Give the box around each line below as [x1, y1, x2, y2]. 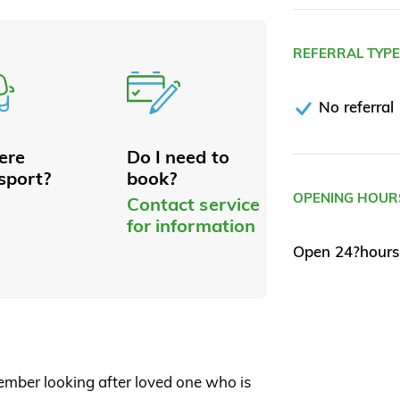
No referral [319, 97, 394, 117]
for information [126, 214, 256, 237]
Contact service [126, 193, 261, 216]
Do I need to [126, 146, 229, 169]
